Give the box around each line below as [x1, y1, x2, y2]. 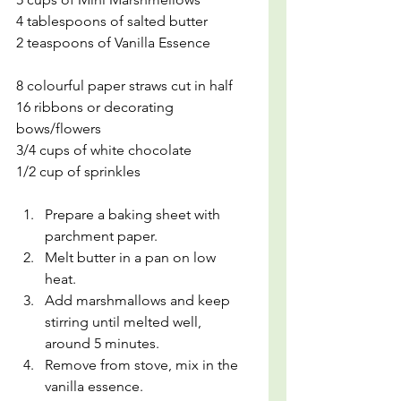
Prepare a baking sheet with [45, 206, 224, 223]
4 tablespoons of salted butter [16, 13, 208, 30]
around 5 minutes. [45, 335, 159, 352]
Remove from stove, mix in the [45, 356, 242, 373]
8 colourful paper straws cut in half [16, 77, 233, 94]
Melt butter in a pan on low [45, 249, 219, 266]
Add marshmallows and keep [45, 292, 234, 309]
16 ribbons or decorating [16, 98, 177, 115]
